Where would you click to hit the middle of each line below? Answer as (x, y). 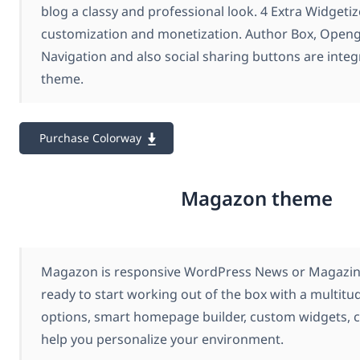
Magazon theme (256, 198)
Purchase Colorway (90, 137)
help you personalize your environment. (162, 340)
